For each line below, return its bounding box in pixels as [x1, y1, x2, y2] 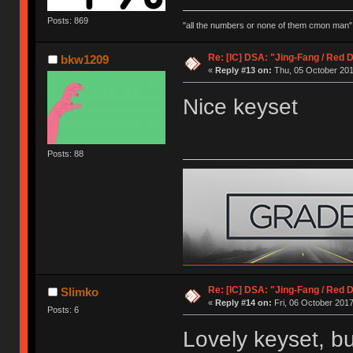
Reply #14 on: [214, 297, 272, 307]
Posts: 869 [47, 16, 89, 26]
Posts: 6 [47, 304, 80, 314]
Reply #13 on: [214, 65, 272, 75]
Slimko [60, 284, 98, 299]
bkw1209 [60, 52, 109, 66]
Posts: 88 [47, 148, 84, 158]
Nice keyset [182, 94, 298, 119]
